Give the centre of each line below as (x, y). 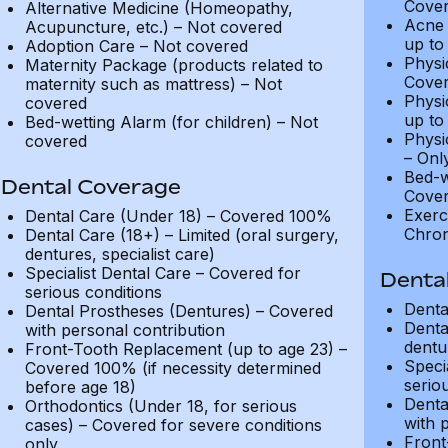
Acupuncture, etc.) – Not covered (153, 27)
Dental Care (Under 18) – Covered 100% (178, 216)
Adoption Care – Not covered (136, 46)
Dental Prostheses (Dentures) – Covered (178, 311)
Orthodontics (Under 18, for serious (160, 406)
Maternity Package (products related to (173, 65)
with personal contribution (124, 330)
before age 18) (80, 387)
